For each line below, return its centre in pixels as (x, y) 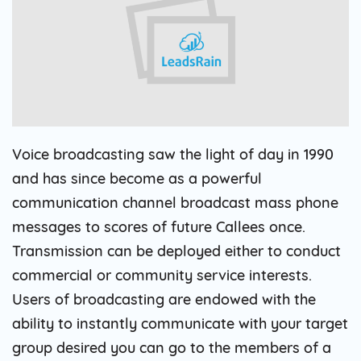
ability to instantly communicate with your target (180, 323)
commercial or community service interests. (162, 275)
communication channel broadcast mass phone (175, 202)
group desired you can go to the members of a (172, 347)
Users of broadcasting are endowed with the (164, 299)
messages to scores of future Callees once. (159, 226)
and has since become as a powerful (137, 178)
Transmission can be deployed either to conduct (176, 251)
